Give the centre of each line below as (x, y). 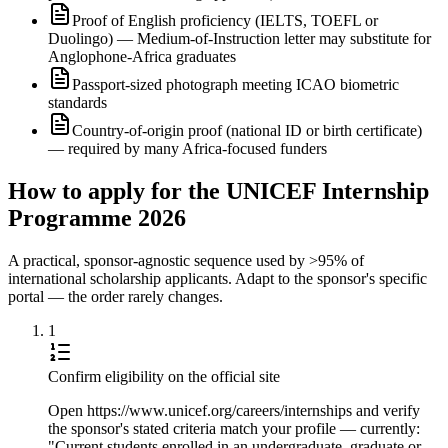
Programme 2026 (97, 217)
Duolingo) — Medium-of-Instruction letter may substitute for (239, 38)
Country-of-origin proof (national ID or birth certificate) (247, 130)
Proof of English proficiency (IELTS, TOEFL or (225, 20)
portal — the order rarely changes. (115, 296)
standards (77, 102)
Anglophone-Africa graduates (142, 56)
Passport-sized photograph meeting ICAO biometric (235, 84)
